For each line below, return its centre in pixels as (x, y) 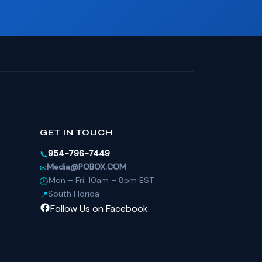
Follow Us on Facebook (99, 208)
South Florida (74, 194)
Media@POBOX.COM (87, 167)
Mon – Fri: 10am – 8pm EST (101, 180)
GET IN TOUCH (77, 132)
